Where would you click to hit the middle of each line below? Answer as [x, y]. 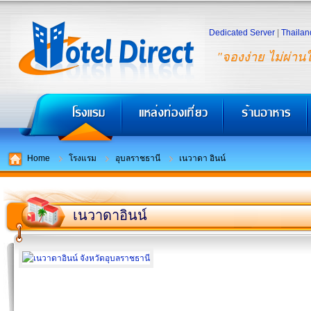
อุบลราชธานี [138, 158]
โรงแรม [83, 158]
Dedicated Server [242, 33]
